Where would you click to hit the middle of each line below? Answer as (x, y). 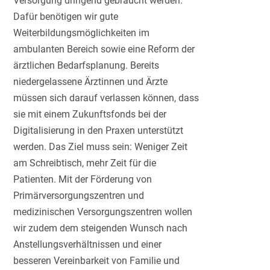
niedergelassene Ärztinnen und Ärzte (91, 82)
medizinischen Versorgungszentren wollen (103, 212)
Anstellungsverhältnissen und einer (88, 245)
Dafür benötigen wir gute (66, 17)
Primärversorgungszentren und (79, 196)
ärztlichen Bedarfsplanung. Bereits (86, 66)
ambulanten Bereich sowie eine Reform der (104, 49)
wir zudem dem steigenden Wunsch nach (101, 228)
